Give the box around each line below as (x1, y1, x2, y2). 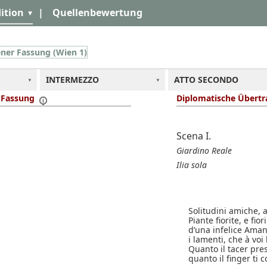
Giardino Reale (176, 144, 232, 156)
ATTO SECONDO (174, 73, 238, 85)
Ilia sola (176, 159, 207, 170)
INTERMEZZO (46, 73, 99, 85)
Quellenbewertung (52, 6, 142, 19)
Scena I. (176, 129, 211, 142)
